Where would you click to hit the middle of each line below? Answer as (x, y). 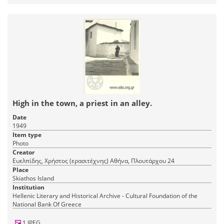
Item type (27, 135)
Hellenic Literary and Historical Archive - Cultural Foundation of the (105, 196)
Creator (23, 152)
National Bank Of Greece (47, 204)
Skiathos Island (33, 178)
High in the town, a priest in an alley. (82, 103)
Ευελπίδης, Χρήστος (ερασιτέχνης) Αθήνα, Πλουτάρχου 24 (142, 161)
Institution (28, 187)
